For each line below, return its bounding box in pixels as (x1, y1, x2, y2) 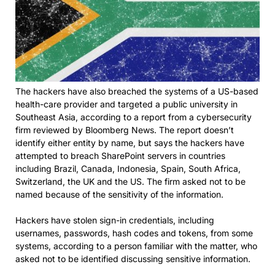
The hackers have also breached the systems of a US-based (15, 85, 258, 96)
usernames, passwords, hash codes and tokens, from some (15, 227, 253, 238)
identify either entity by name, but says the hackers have (15, 137, 244, 148)
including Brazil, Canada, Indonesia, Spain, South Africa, (15, 163, 241, 174)
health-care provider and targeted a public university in (15, 98, 238, 109)
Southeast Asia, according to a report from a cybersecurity (15, 111, 252, 122)
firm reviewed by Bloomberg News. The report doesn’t (15, 124, 234, 135)
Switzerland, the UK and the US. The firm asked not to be (15, 176, 246, 187)
